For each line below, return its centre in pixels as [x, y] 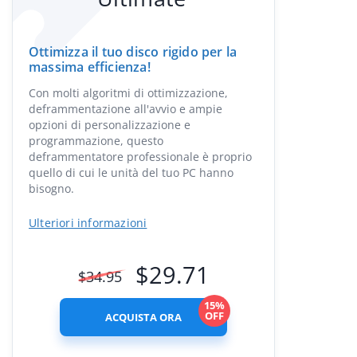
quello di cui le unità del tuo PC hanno [131, 173]
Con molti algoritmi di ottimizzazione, [128, 93]
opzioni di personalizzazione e [110, 125]
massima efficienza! [90, 67]
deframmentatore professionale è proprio [140, 157]
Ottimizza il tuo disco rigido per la [133, 52]
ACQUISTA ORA [143, 317]
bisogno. [51, 188]
